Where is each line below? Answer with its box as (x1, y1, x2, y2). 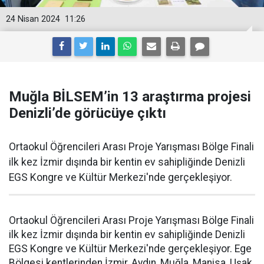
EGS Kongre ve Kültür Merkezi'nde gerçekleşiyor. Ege (9, 243, 252, 255)
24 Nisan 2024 (6, 14, 60, 24)
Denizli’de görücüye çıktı (9, 105, 166, 121)
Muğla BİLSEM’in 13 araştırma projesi (9, 88, 251, 105)
